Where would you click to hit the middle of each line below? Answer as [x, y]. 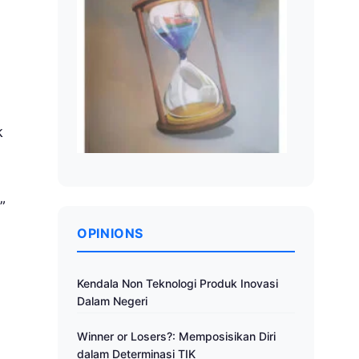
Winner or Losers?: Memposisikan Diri [176, 337]
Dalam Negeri [112, 301]
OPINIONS [111, 234]
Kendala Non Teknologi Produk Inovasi [177, 284]
